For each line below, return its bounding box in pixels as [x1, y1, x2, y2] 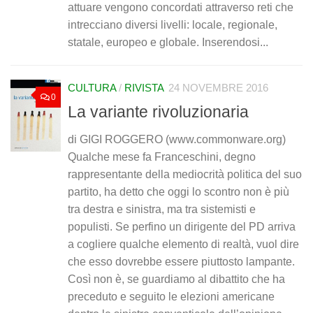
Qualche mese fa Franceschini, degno [68, 151, 256, 163]
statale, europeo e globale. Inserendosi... [68, 36, 268, 48]
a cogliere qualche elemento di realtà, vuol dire [68, 238, 299, 251]
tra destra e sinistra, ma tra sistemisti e [68, 203, 256, 216]
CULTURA [68, 82, 116, 94]
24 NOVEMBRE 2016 [168, 82, 268, 94]
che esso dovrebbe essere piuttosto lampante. [68, 256, 295, 268]
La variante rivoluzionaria [68, 103, 249, 122]
